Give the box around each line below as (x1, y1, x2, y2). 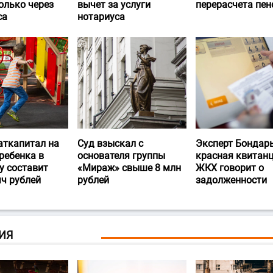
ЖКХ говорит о (195, 162, 264, 174)
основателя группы (77, 150, 166, 162)
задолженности (195, 174, 267, 186)
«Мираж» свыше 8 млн (77, 162, 182, 174)
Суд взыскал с (77, 138, 144, 150)
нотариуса (77, 11, 126, 23)
